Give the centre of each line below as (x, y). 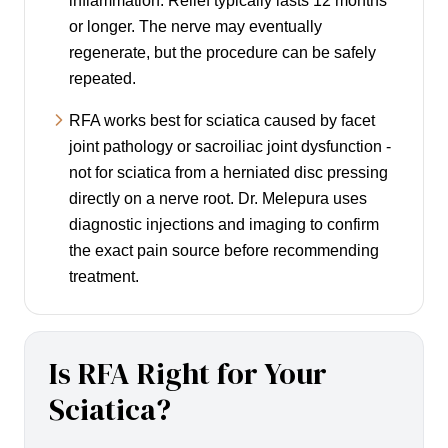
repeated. (102, 79)
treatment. (104, 277)
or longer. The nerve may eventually (195, 27)
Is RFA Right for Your (188, 374)
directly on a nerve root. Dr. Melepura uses (218, 199)
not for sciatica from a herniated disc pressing (228, 173)
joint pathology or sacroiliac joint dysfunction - (230, 147)
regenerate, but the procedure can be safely (222, 53)
